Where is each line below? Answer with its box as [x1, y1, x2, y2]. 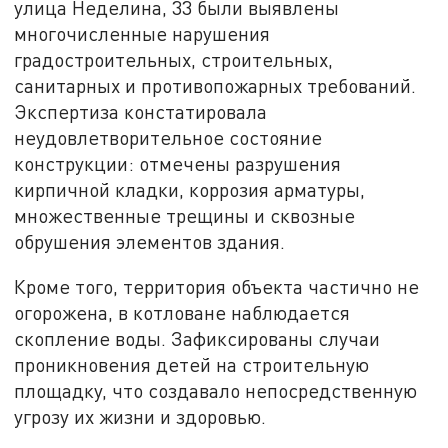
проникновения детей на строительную [14, 353, 370, 377]
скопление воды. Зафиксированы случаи [14, 327, 381, 351]
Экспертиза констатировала [14, 99, 268, 123]
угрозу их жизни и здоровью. [14, 405, 267, 429]
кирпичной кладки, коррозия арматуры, [14, 177, 366, 201]
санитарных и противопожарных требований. [14, 73, 417, 97]
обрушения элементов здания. [14, 229, 286, 253]
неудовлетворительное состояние [14, 125, 323, 149]
